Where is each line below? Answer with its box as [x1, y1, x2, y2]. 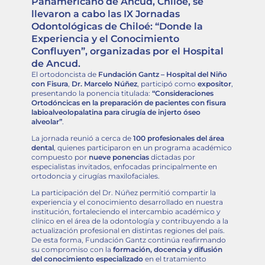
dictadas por [148, 153, 195, 162]
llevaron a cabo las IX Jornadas [31, 8, 180, 20]
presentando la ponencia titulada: [31, 89, 152, 98]
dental [31, 143, 54, 153]
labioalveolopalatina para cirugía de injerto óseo [31, 108, 201, 117]
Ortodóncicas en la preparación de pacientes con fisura [31, 98, 226, 108]
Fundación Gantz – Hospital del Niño [98, 70, 227, 79]
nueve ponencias [88, 153, 149, 162]
